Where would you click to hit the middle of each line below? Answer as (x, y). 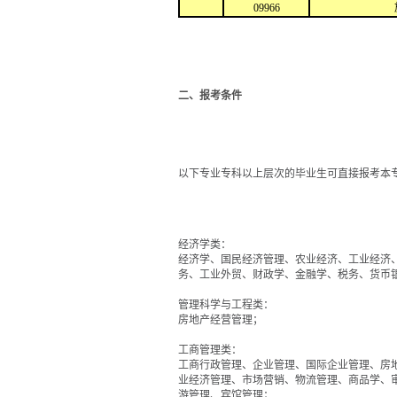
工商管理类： (210, 350)
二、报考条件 (210, 96)
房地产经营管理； (221, 320)
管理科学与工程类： (226, 305)
